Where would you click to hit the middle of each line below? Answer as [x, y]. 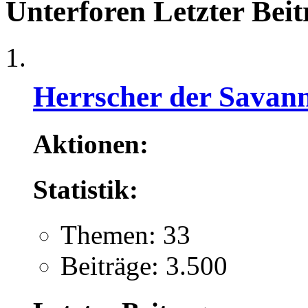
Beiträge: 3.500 [144, 266]
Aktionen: [91, 144]
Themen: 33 [125, 235]
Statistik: [86, 189]
